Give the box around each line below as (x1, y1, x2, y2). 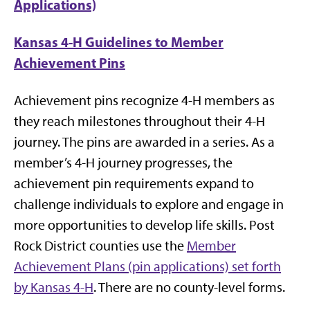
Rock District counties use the (14, 237, 187, 254)
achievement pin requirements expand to (14, 175, 254, 192)
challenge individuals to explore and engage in (14, 196, 284, 212)
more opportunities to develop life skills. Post (14, 217, 275, 233)
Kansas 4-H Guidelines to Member (14, 33, 224, 51)
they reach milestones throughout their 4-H (14, 113, 265, 129)
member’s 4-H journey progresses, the (14, 154, 232, 171)
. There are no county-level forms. (93, 279, 285, 295)
